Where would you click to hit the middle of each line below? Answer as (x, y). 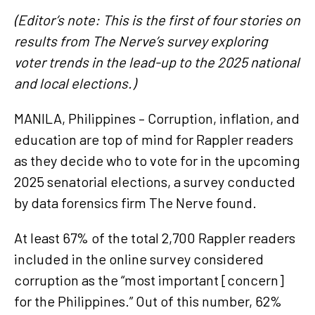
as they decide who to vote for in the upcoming (157, 160)
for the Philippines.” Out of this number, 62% (148, 301)
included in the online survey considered (139, 258)
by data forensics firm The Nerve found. (137, 202)
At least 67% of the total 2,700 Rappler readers (155, 237)
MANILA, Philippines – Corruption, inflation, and (157, 118)
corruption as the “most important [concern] (149, 279)
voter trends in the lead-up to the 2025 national (157, 62)
